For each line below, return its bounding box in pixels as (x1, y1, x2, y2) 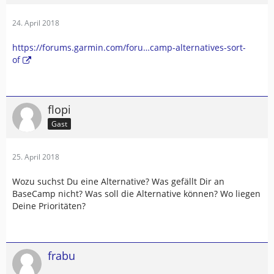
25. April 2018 (12, 152, 59, 162)
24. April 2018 (12, 18, 59, 28)
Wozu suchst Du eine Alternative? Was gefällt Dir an (12, 176, 224, 187)
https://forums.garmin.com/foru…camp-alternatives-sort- (12, 42, 246, 53)
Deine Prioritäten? (12, 200, 86, 212)
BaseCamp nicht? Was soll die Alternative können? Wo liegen (12, 188, 261, 199)
